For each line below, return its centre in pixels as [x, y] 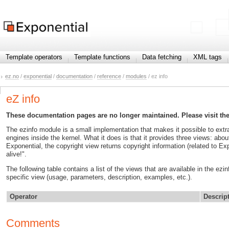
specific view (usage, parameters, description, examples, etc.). [99, 177]
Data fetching [162, 57]
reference [109, 76]
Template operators [34, 57]
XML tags [208, 57]
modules [136, 76]
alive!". [16, 154]
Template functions [102, 57]
